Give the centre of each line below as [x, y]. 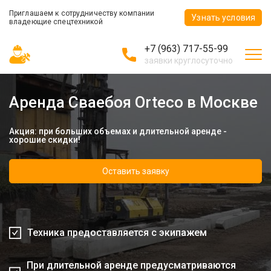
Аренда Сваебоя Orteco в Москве [133, 102]
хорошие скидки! [45, 140]
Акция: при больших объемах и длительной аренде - [118, 131]
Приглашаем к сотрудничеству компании [82, 13]
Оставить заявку [135, 171]
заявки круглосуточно [189, 60]
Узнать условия [223, 18]
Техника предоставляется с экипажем [117, 233]
